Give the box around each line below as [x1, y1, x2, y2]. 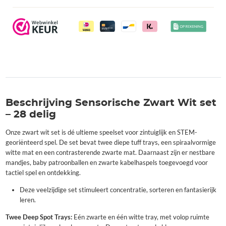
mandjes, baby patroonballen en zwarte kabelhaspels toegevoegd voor [5, 159, 208, 167]
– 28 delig [5, 109, 56, 120]
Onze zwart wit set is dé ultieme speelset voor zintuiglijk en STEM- [5, 129, 197, 137]
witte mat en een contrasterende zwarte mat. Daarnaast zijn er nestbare [5, 149, 215, 157]
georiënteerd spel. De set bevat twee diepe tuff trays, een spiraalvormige [5, 139, 216, 147]
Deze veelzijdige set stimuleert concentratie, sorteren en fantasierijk [19, 186, 216, 194]
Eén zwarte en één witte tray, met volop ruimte [72, 213, 209, 221]
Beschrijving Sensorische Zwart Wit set [5, 98, 216, 108]
